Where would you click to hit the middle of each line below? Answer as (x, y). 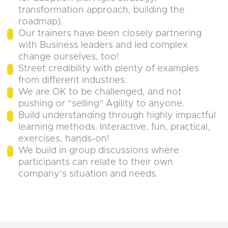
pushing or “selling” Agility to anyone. (102, 103)
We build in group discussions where (99, 150)
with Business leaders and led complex (103, 45)
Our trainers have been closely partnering (110, 33)
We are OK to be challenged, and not (100, 92)
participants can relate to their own (96, 162)
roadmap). (41, 21)
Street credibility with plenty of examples (109, 68)
